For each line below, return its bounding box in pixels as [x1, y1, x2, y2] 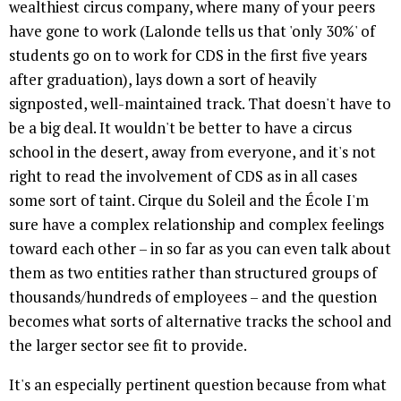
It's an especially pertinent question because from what [9, 374, 387, 396]
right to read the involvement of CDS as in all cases [9, 166, 357, 187]
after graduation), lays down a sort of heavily [9, 69, 317, 90]
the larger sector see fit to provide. [9, 335, 247, 356]
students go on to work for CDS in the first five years [9, 45, 367, 66]
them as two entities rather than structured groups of [9, 262, 377, 284]
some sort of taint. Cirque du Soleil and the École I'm [9, 190, 369, 211]
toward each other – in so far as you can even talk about [9, 238, 391, 260]
